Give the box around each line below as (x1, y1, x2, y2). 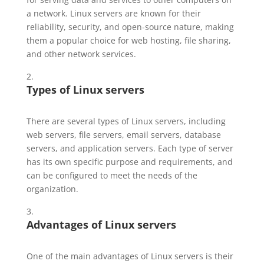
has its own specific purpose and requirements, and (26, 156, 233, 167)
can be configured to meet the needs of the (26, 169, 197, 181)
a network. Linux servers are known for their (26, 7, 201, 19)
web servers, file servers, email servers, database (26, 128, 221, 140)
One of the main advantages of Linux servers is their (26, 250, 233, 262)
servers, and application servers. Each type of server (26, 142, 233, 154)
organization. (26, 183, 78, 194)
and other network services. (26, 48, 136, 60)
